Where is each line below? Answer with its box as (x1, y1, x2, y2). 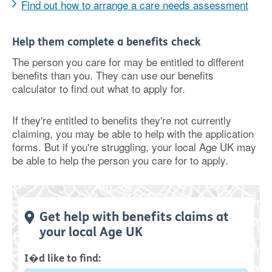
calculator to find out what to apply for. (12, 81, 185, 96)
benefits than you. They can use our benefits (12, 67, 214, 83)
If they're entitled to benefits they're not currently (12, 112, 231, 127)
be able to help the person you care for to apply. (12, 152, 228, 168)
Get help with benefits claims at (39, 209, 229, 225)
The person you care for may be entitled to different (12, 54, 244, 69)
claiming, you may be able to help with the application (12, 126, 254, 141)
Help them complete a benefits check (12, 35, 201, 49)
